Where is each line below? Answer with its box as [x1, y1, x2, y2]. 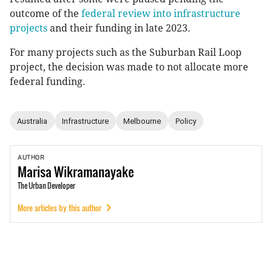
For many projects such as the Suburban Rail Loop [10, 47, 242, 59]
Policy [175, 116, 196, 126]
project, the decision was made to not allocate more [10, 61, 248, 73]
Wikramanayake [54, 161, 134, 182]
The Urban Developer [18, 180, 75, 191]
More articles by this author [18, 202, 101, 214]
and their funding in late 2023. [47, 22, 193, 35]
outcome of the [10, 8, 81, 20]
